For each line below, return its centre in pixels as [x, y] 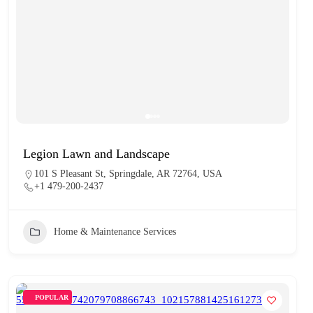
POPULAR [52, 297]
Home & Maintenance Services [115, 231]
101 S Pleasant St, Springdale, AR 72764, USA [129, 173]
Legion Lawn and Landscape [97, 153]
